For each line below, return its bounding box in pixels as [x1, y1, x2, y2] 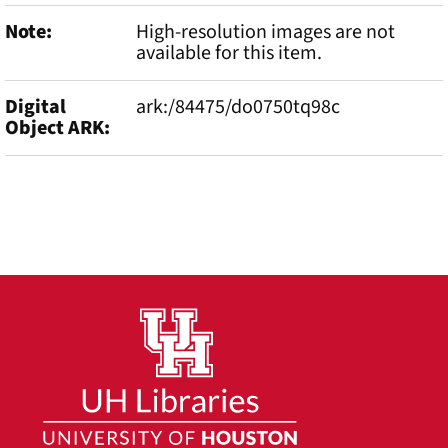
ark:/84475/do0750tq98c [136, 93, 340, 121]
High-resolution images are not [136, 18, 395, 46]
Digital [5, 93, 66, 121]
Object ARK [5, 114, 104, 142]
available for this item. [136, 39, 322, 67]
